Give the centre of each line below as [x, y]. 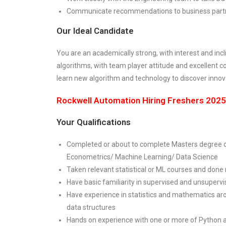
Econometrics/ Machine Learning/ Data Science [142, 157]
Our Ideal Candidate [95, 31]
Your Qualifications [94, 122]
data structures [91, 207]
